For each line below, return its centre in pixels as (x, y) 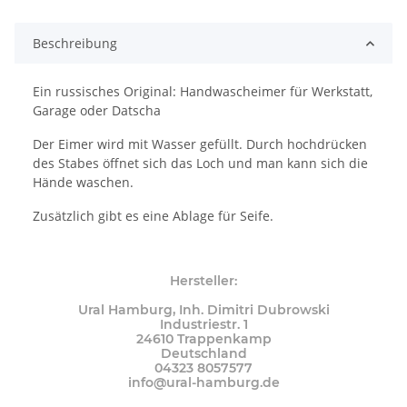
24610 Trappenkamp (203, 339)
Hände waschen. (85, 183)
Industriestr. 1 (203, 325)
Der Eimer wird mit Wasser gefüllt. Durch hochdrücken (200, 144)
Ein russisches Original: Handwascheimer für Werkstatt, (203, 92)
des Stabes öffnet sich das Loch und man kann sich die (200, 164)
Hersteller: (203, 281)
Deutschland (203, 354)
